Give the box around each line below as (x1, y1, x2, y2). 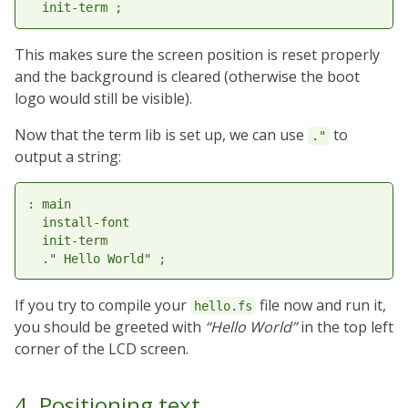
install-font (26, 214, 129, 229)
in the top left (297, 317, 393, 338)
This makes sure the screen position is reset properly (15, 44, 380, 65)
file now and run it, (256, 295, 386, 316)
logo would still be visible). (15, 87, 192, 108)
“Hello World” (205, 317, 297, 338)
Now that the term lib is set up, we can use (15, 124, 308, 145)
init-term (26, 232, 107, 248)
